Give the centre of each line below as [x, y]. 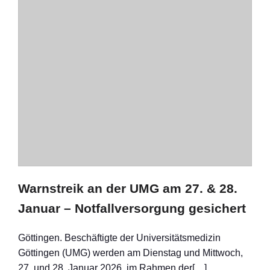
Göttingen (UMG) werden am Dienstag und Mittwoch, [130, 253]
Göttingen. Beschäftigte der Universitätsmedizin [119, 238]
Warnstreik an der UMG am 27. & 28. [128, 188]
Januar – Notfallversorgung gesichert [132, 208]
